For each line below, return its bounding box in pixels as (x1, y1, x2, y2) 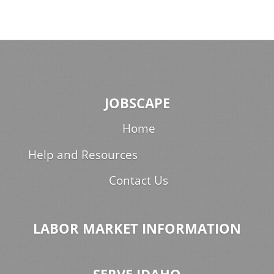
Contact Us (109, 172, 168, 189)
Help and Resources (28, 146, 138, 163)
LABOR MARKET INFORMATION (33, 219, 241, 237)
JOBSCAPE (104, 94, 170, 113)
